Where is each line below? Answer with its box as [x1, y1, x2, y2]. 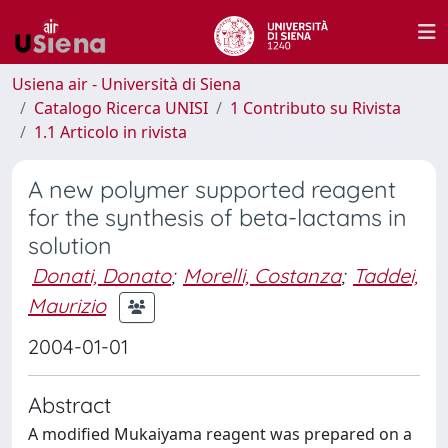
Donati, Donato [32, 263, 171, 288]
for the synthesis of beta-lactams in [28, 203, 407, 232]
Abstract [28, 391, 111, 418]
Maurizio [28, 292, 106, 318]
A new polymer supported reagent [28, 175, 396, 204]
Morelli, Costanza [183, 263, 341, 288]
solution [28, 231, 112, 260]
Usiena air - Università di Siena [12, 73, 241, 95]
